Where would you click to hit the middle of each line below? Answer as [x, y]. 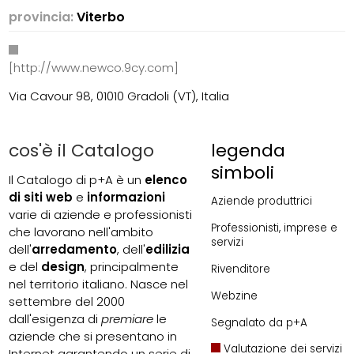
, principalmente [132, 266]
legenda [248, 151]
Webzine [234, 296]
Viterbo [101, 17]
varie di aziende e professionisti [101, 214]
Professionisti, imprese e [274, 228]
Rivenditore [240, 269]
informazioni [126, 197]
